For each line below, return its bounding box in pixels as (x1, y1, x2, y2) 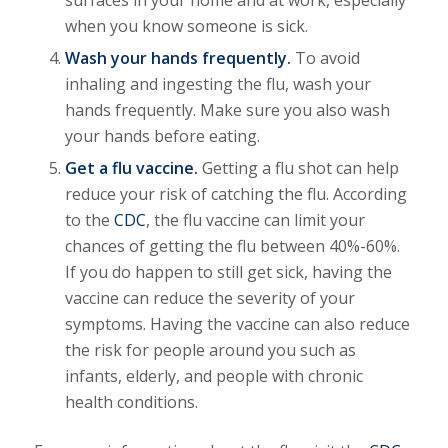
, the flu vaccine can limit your (145, 209, 365, 232)
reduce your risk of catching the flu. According (64, 183, 407, 206)
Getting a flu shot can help (197, 157, 399, 180)
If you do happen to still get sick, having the (64, 261, 392, 284)
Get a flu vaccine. (64, 157, 198, 180)
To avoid (294, 47, 360, 70)
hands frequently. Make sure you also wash (64, 99, 390, 122)
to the (64, 209, 114, 232)
